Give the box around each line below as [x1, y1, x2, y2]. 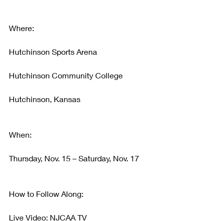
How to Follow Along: [9, 188, 83, 198]
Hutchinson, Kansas [9, 94, 80, 104]
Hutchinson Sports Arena [9, 46, 97, 56]
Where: [9, 23, 34, 33]
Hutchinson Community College [9, 70, 123, 80]
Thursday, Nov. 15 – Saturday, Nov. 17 [9, 153, 139, 163]
